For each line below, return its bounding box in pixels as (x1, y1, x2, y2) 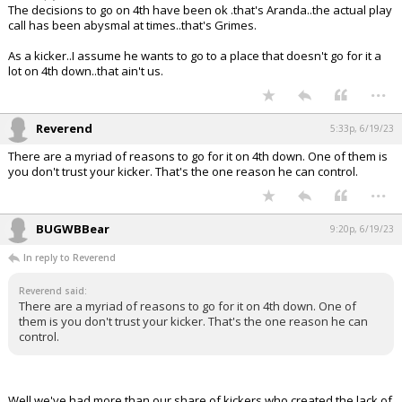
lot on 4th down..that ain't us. (8, 63, 163, 80)
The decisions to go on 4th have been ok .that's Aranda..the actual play (8, 2, 392, 19)
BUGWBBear (36, 221, 109, 238)
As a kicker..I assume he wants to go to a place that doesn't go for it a (8, 48, 381, 65)
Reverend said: (19, 284, 87, 298)
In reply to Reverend (23, 251, 116, 265)
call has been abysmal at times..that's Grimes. (8, 17, 257, 34)
